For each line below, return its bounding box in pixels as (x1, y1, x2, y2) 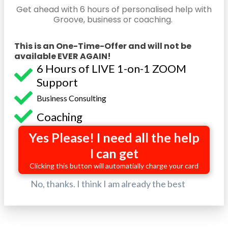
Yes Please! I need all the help (28, 130, 199, 145)
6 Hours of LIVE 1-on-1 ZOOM (37, 62, 186, 75)
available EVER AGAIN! (14, 50, 111, 62)
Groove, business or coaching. (53, 14, 175, 25)
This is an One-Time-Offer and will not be (14, 40, 191, 52)
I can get (90, 146, 138, 161)
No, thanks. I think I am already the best (31, 178, 185, 189)
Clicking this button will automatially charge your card (30, 161, 198, 170)
